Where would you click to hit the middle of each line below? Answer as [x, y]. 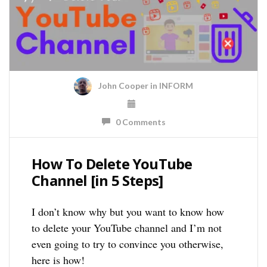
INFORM [176, 86]
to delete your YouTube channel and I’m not [127, 227]
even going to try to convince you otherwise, [128, 243]
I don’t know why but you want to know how [128, 211]
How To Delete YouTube [112, 163]
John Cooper [123, 86]
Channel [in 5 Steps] [97, 180]
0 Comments [138, 122]
